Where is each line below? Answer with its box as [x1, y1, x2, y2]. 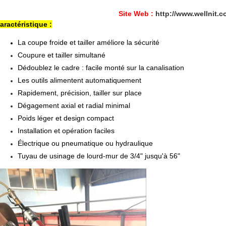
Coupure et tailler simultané [18, 51, 105, 59]
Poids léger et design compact [18, 114, 114, 122]
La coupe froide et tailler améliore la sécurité [18, 38, 159, 46]
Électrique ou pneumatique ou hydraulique [18, 139, 153, 147]
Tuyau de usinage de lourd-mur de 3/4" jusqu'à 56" [18, 152, 180, 160]
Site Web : [119, 10, 155, 18]
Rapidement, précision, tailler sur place [18, 89, 142, 97]
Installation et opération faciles [18, 127, 115, 135]
